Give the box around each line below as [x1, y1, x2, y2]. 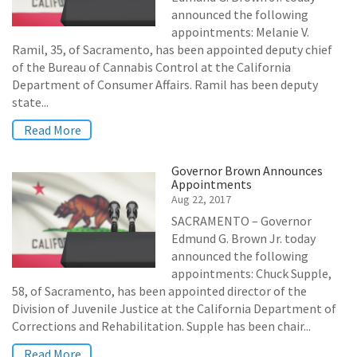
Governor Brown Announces [171, 163, 323, 178]
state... [12, 94, 49, 110]
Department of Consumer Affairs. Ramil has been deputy [12, 76, 318, 92]
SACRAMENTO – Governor [171, 213, 312, 229]
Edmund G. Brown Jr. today [171, 230, 316, 246]
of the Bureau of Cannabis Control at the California [12, 59, 291, 75]
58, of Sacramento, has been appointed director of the [12, 283, 307, 299]
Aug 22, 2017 [171, 192, 231, 206]
